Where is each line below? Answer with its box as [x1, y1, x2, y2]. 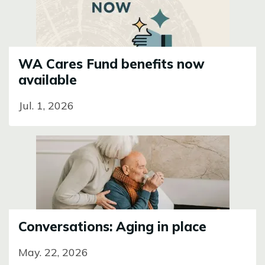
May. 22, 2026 [18, 245, 88, 259]
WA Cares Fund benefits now [18, 56, 205, 72]
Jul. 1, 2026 [18, 99, 74, 112]
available [18, 72, 77, 88]
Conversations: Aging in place [18, 218, 206, 235]
